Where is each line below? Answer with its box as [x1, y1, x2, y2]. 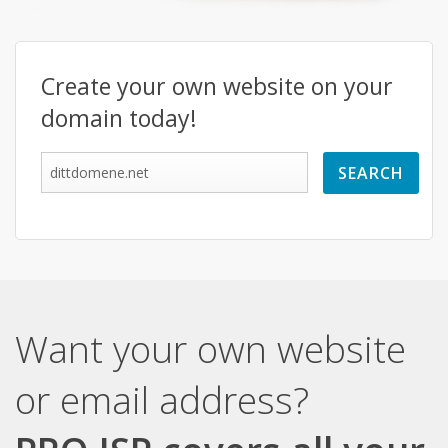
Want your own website [15, 323, 406, 375]
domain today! [41, 102, 197, 135]
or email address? [15, 374, 309, 426]
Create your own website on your [41, 70, 393, 103]
